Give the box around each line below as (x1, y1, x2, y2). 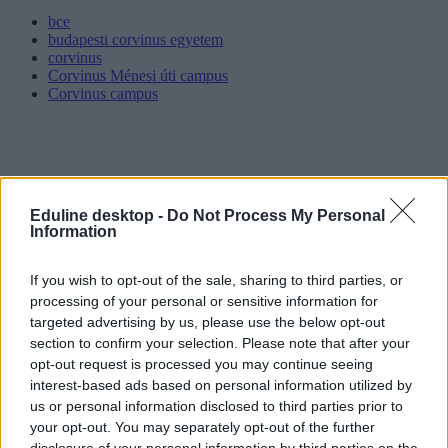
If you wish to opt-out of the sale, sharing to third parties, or (30, 272, 403, 288)
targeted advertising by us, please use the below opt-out (30, 314, 385, 330)
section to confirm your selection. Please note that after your (30, 335, 410, 351)
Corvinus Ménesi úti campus (48, 66, 228, 84)
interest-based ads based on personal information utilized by (30, 377, 412, 393)
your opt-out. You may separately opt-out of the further (30, 419, 375, 435)
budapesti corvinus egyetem (48, 30, 223, 48)
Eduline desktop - (30, 207, 167, 224)
